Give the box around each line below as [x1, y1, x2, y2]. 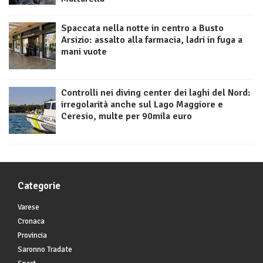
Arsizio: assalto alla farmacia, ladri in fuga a [61, 34, 242, 46]
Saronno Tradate [18, 245, 72, 255]
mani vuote [61, 46, 107, 58]
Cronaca [18, 217, 45, 227]
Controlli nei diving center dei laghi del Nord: [61, 87, 251, 99]
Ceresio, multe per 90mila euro [61, 110, 192, 123]
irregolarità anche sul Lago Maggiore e [61, 99, 223, 111]
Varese [18, 203, 39, 213]
